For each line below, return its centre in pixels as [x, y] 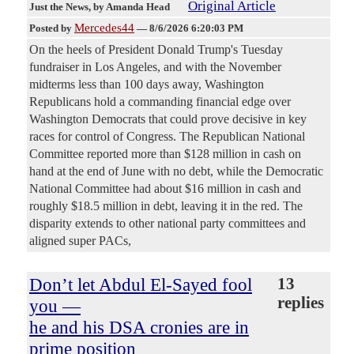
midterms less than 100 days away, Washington [147, 84]
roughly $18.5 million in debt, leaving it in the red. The [166, 205]
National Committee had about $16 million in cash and [165, 188]
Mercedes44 [104, 27]
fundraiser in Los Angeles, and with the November [155, 66]
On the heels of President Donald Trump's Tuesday [156, 49]
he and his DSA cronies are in [139, 327]
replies [300, 302]
